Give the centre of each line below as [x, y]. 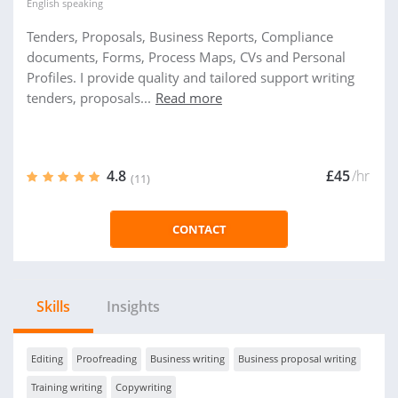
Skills [53, 306]
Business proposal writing [297, 358]
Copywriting [143, 387]
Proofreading [107, 358]
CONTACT [199, 229]
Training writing [67, 387]
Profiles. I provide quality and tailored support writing [191, 77]
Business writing [187, 358]
